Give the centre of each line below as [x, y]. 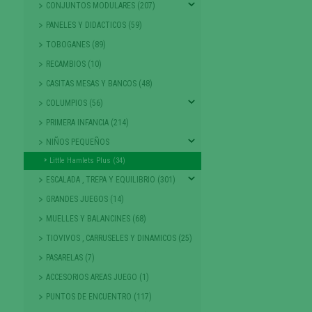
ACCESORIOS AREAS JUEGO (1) [97, 277]
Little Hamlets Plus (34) [87, 160]
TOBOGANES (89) [76, 44]
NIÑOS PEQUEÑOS [77, 142]
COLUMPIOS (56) [74, 103]
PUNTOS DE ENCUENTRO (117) [99, 296]
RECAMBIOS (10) [73, 64]
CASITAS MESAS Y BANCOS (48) [99, 83]
